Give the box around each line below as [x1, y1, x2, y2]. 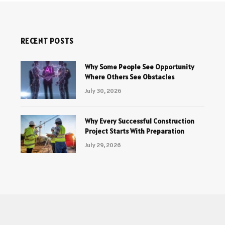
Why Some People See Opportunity [84, 62, 194, 72]
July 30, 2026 [84, 87, 122, 95]
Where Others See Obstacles [84, 72, 174, 82]
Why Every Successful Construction [84, 117, 194, 126]
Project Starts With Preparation [84, 127, 184, 136]
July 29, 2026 [84, 141, 121, 149]
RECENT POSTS [20, 36, 74, 46]
